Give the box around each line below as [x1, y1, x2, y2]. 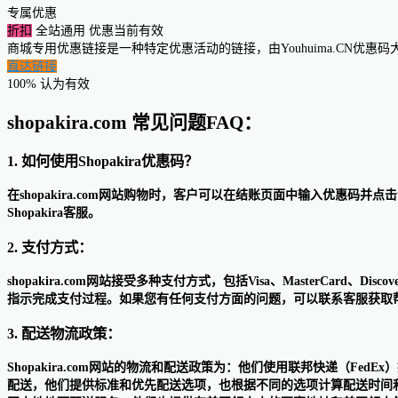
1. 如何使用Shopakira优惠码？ [7, 153, 198, 171]
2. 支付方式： [7, 238, 92, 256]
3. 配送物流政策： [7, 324, 121, 342]
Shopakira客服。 [7, 206, 100, 220]
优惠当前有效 [89, 24, 163, 38]
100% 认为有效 [7, 77, 90, 92]
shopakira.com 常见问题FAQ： [7, 111, 262, 133]
